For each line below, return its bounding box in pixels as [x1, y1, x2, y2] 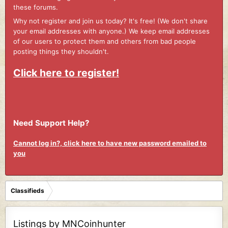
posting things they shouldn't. [13, 47, 109, 56]
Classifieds [11, 186, 44, 194]
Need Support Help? [13, 118, 90, 128]
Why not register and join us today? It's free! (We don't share [13, 17, 208, 25]
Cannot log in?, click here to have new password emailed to [13, 139, 207, 148]
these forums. [13, 3, 58, 11]
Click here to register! [13, 66, 119, 79]
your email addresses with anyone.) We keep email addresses [13, 27, 210, 36]
